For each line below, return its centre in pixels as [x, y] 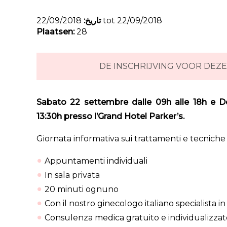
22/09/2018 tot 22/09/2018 [131, 21]
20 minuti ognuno [82, 189]
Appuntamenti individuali [96, 161]
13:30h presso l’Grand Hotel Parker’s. [110, 116]
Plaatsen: [55, 32]
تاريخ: [92, 21]
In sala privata [72, 175]
